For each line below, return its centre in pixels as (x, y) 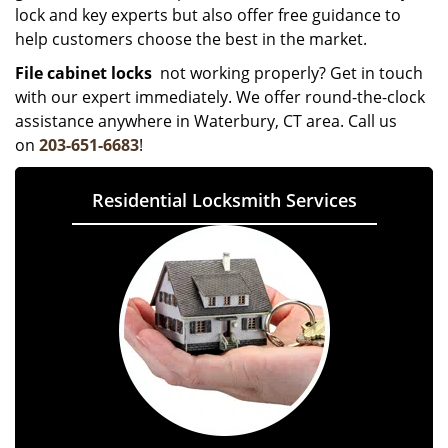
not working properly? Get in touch (287, 73)
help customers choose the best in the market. (191, 39)
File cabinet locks (83, 73)
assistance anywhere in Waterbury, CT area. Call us (206, 121)
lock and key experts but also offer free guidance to (208, 15)
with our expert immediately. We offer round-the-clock (220, 97)
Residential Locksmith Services (224, 200)
